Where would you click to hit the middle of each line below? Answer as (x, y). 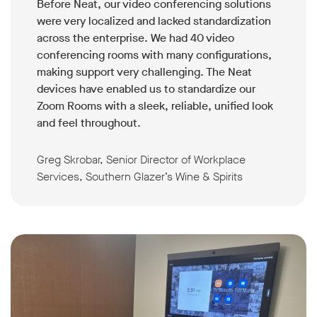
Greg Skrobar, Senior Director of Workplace (141, 160)
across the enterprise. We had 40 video (136, 38)
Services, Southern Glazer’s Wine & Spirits (140, 177)
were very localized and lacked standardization (154, 21)
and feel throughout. (89, 123)
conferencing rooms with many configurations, (154, 55)
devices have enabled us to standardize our (146, 89)
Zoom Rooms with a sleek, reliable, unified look (155, 106)
